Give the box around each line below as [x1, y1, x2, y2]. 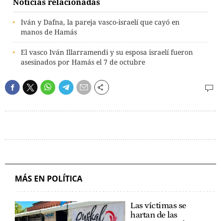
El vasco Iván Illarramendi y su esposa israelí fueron [21, 47, 193, 57]
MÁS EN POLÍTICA [15, 173, 82, 184]
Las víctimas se [130, 201, 186, 211]
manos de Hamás [21, 27, 77, 37]
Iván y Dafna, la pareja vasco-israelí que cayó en [21, 17, 180, 27]
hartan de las [130, 210, 178, 220]
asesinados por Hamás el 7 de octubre [21, 57, 145, 67]
